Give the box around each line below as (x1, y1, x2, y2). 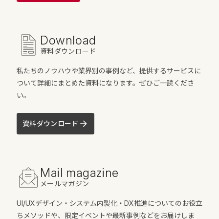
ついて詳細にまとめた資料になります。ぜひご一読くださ (17, 78, 194, 87)
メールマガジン (40, 179, 89, 188)
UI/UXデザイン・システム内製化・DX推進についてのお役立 (17, 198, 202, 207)
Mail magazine (40, 165, 119, 180)
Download (40, 33, 96, 47)
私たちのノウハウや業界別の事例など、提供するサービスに (17, 66, 201, 75)
